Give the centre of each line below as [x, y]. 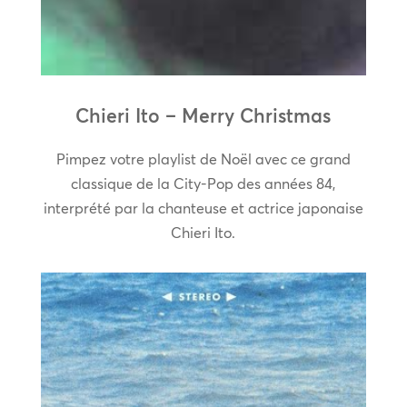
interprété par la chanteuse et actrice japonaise [203, 208]
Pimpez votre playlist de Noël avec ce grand [203, 159]
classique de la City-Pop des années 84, [203, 184]
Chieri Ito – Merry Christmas [203, 116]
